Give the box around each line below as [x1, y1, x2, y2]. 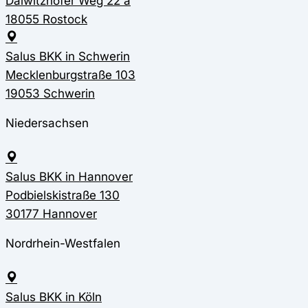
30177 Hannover [5, 206, 97, 221]
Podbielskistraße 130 [5, 188, 120, 203]
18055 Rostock [5, 12, 87, 27]
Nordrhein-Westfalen [5, 236, 120, 251]
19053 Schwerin [5, 86, 95, 101]
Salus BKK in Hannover [5, 169, 133, 184]
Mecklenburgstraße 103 [5, 67, 135, 82]
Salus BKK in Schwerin [5, 49, 130, 64]
